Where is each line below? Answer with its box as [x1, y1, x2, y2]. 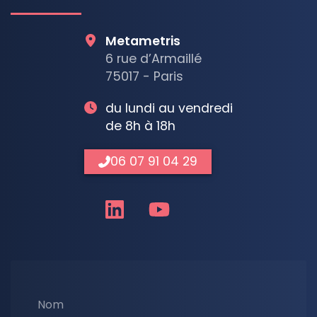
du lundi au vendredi [105, 99, 234, 117]
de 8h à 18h [105, 117, 176, 134]
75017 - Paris [105, 67, 184, 85]
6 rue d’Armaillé [105, 50, 202, 67]
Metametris [105, 32, 181, 50]
